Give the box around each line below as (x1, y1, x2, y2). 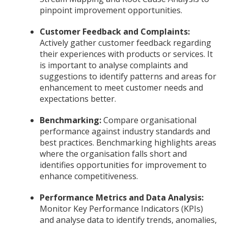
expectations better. (40, 93, 116, 104)
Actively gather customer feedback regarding (40, 37, 211, 48)
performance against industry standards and (40, 125, 210, 137)
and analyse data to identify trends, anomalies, (40, 214, 217, 225)
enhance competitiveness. (40, 170, 138, 182)
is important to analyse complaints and (40, 59, 188, 71)
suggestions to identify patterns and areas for (40, 70, 216, 82)
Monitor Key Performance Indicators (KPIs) (40, 203, 203, 214)
